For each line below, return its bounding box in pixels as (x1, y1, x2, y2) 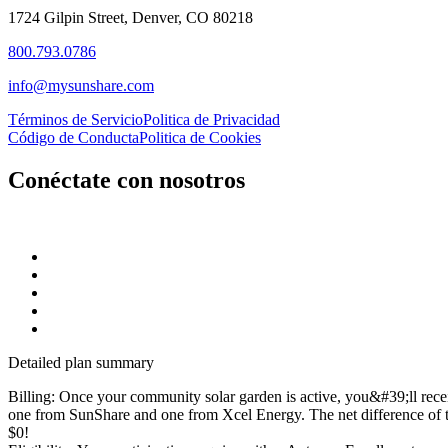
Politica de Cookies (139, 129, 261, 147)
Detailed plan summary (8, 354, 154, 372)
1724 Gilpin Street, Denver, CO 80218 (8, 9, 253, 27)
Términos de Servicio (8, 111, 143, 129)
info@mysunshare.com (8, 77, 154, 95)
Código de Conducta (8, 129, 139, 147)
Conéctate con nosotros (8, 167, 245, 194)
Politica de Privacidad (143, 111, 280, 129)
